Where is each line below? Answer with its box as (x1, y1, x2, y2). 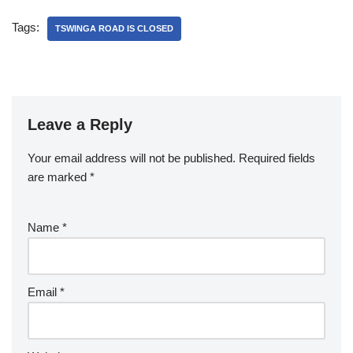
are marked (28, 169, 90, 184)
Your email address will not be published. (28, 150, 236, 165)
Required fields (239, 150, 315, 165)
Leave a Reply (28, 115, 132, 133)
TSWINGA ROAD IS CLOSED (55, 23, 173, 33)
